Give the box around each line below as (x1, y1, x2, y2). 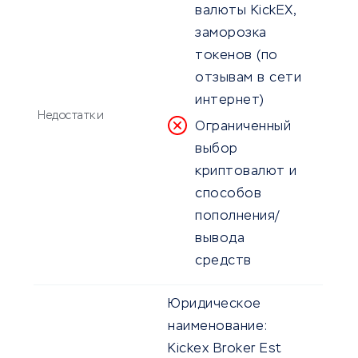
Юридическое (168, 298, 261, 312)
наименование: (168, 320, 268, 334)
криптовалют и (195, 165, 297, 179)
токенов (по (195, 50, 278, 63)
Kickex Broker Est (168, 343, 282, 356)
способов (195, 188, 261, 201)
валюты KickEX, (195, 5, 295, 18)
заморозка (195, 27, 267, 41)
